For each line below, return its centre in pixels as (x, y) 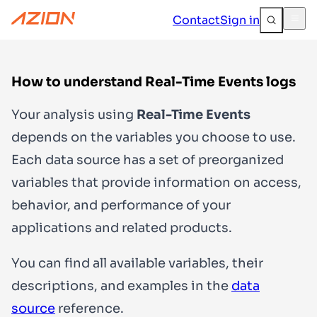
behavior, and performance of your (121, 205)
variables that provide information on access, (156, 182)
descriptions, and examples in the (121, 286)
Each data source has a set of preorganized (148, 160)
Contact (196, 20)
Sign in (240, 20)
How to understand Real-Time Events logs (154, 82)
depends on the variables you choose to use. (154, 137)
